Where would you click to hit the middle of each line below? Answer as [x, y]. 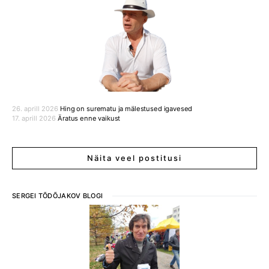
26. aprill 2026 [35, 109]
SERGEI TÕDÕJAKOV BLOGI [58, 196]
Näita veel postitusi [134, 158]
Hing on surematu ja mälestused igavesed [126, 109]
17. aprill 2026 [34, 119]
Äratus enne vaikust [89, 119]
